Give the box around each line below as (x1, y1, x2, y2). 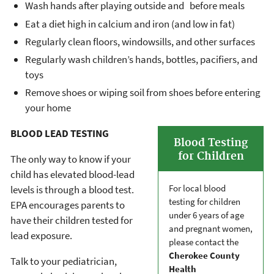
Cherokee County (169, 250, 240, 262)
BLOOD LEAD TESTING (10, 127, 109, 141)
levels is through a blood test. (10, 183, 134, 197)
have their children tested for (10, 213, 133, 228)
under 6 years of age (169, 209, 244, 221)
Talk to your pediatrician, (10, 254, 117, 268)
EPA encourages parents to (10, 198, 125, 212)
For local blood (169, 182, 226, 194)
